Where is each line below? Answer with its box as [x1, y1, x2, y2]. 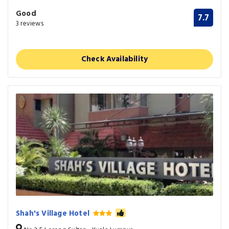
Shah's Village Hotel [16, 208, 92, 220]
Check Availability [81, 53, 148, 66]
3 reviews [16, 18, 43, 30]
